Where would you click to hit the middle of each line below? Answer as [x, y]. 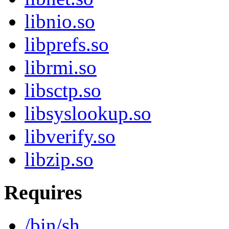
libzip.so [59, 159]
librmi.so [61, 67]
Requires [43, 192]
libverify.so [70, 136]
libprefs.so [67, 44]
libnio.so [60, 21]
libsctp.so [63, 90]
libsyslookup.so [88, 113]
